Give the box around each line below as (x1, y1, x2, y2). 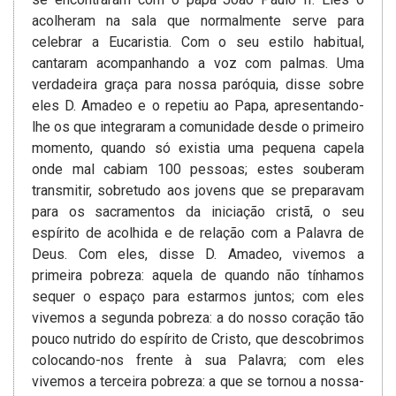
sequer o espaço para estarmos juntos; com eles (32, 288, 364, 306)
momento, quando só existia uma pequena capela (32, 140, 364, 157)
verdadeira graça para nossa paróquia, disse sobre (32, 76, 364, 94)
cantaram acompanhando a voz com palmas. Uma (32, 55, 364, 72)
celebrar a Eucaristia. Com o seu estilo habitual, (32, 34, 364, 51)
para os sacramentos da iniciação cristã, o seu (32, 203, 364, 221)
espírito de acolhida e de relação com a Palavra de (32, 225, 364, 242)
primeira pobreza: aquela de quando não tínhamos (32, 267, 364, 285)
